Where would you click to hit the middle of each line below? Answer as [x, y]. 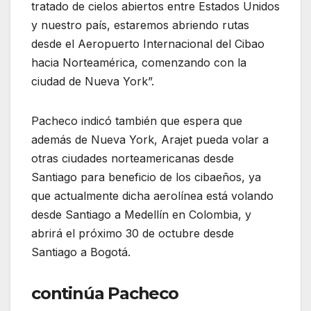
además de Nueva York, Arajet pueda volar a [150, 139]
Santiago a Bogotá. [81, 252]
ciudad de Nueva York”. [93, 81]
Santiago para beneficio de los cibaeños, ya [146, 177]
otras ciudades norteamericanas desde [133, 158]
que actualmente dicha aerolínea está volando [152, 195]
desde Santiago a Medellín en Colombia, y [141, 214]
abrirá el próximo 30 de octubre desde [133, 233]
